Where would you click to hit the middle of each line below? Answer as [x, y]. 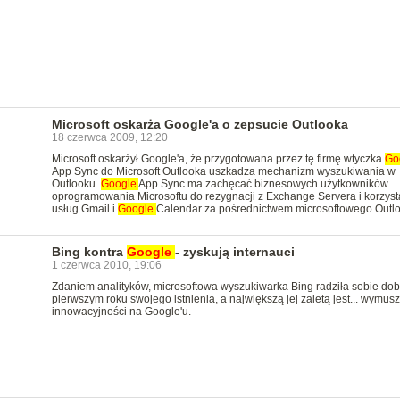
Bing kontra [89, 252]
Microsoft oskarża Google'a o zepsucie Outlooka [200, 124]
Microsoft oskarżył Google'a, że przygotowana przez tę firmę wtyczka [218, 159]
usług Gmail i [84, 209]
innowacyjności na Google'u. [121, 312]
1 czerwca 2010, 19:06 [106, 265]
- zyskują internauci [234, 252]
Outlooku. [76, 184]
